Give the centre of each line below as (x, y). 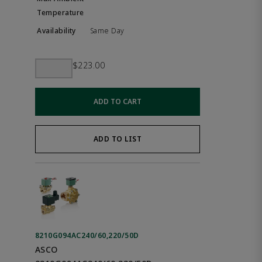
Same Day (107, 30)
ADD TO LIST (118, 139)
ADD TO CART (118, 101)
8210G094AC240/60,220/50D (87, 235)
